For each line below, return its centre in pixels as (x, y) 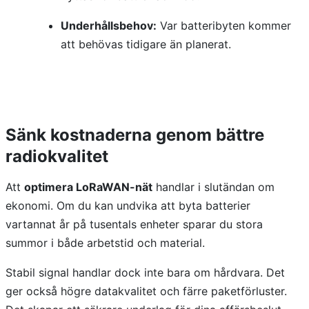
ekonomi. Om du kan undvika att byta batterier (128, 206)
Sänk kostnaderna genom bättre (135, 135)
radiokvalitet (57, 157)
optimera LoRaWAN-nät (88, 187)
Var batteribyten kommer (224, 26)
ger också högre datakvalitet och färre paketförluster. (146, 291)
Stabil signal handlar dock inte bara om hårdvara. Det (145, 273)
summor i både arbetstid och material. (105, 243)
